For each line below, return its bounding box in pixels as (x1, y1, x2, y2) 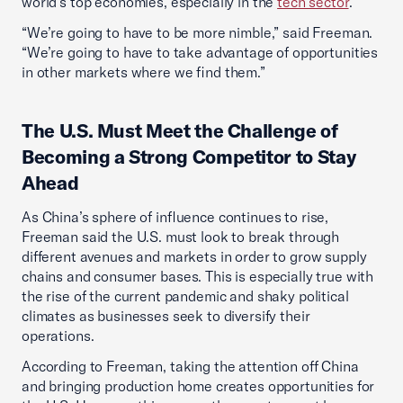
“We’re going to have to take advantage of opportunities (22, 43, 379, 61)
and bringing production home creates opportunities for (22, 377, 375, 395)
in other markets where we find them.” (22, 63, 265, 81)
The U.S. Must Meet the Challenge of (22, 119, 338, 142)
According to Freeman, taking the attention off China (22, 357, 359, 375)
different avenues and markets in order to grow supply (22, 247, 367, 265)
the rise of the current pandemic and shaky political (22, 287, 349, 305)
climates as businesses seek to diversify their (22, 307, 310, 325)
